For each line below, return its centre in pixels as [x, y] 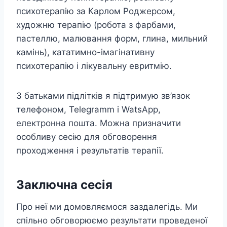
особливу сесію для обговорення [87, 137]
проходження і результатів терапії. [90, 150]
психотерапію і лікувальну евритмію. [94, 66]
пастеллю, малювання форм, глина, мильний [112, 38]
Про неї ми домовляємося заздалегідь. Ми [107, 206]
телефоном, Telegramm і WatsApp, [88, 109]
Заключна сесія [64, 184]
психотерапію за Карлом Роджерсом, [96, 11]
